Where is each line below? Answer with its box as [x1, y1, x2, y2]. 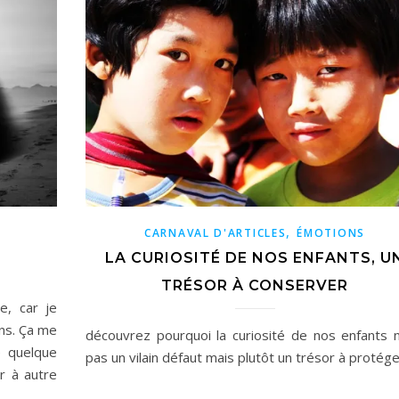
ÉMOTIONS [297, 224, 365, 240]
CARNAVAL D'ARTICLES [144, 224, 287, 240]
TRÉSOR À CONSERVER [161, 276, 348, 294]
